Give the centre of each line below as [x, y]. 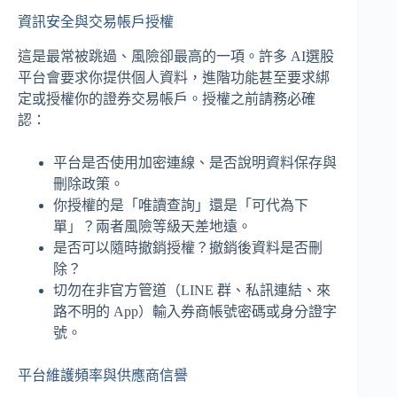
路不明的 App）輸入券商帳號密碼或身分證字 [195, 311]
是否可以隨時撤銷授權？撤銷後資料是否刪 [188, 247]
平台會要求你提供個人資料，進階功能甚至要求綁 [174, 77]
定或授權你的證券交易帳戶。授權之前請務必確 [167, 98]
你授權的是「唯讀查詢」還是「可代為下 [181, 205]
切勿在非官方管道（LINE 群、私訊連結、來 [192, 290]
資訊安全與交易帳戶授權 [96, 21]
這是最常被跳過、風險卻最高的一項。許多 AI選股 [176, 56]
